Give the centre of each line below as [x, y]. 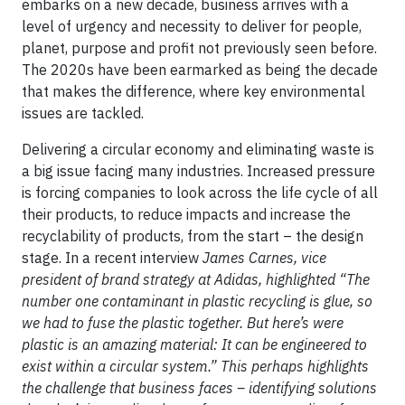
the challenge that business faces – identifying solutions [199, 387]
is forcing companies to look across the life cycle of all [200, 192]
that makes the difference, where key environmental [193, 91]
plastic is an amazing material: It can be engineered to [194, 344]
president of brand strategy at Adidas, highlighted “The [196, 279]
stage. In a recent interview [112, 257]
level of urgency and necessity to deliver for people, [192, 26]
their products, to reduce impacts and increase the [186, 214]
